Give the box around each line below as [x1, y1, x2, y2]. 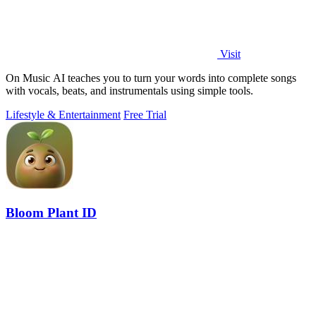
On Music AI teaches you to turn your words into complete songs [6, 72, 296, 85]
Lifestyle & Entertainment [6, 109, 121, 121]
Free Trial [123, 109, 166, 121]
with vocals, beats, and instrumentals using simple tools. [6, 85, 253, 97]
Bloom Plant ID [6, 205, 97, 221]
